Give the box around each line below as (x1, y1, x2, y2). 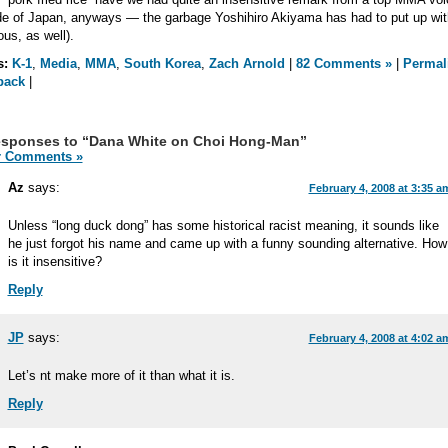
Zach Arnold (208, 56, 285, 71)
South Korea (123, 56, 201, 71)
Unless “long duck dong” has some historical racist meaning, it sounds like (7, 218, 439, 233)
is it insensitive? (7, 254, 102, 269)
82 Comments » (295, 56, 392, 71)
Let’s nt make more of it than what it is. (7, 368, 235, 383)
